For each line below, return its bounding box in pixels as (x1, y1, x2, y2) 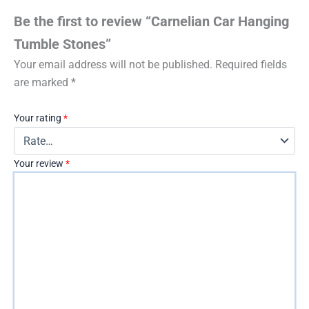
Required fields (215, 57, 287, 71)
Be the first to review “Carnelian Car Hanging (14, 12, 289, 30)
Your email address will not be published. (14, 57, 212, 71)
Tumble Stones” (14, 35, 111, 52)
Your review (14, 158, 66, 170)
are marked (14, 75, 71, 89)
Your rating (14, 112, 63, 124)
